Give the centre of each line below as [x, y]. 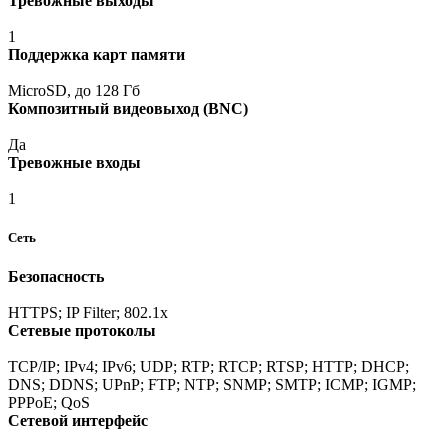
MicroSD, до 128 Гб [74, 90]
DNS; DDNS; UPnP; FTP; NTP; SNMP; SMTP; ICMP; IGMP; [212, 385]
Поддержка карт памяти [96, 54]
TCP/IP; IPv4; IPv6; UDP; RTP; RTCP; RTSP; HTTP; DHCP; [208, 367]
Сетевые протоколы [82, 331]
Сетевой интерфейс [78, 421]
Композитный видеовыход [103, 108]
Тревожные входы [74, 162]
